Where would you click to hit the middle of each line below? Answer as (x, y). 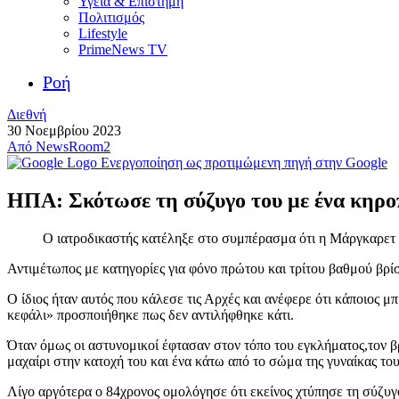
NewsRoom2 (73, 147)
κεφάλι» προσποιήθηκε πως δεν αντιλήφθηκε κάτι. (151, 314)
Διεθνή (27, 114)
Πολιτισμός (111, 17)
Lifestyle (103, 33)
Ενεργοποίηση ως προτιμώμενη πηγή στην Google (244, 163)
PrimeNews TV (123, 49)
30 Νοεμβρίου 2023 (64, 130)
